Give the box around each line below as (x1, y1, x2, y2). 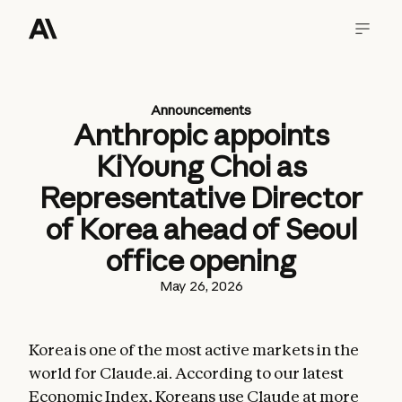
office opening (106, 242, 296, 278)
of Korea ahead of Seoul (45, 211, 357, 247)
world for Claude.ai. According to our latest (29, 363, 344, 382)
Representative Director (39, 179, 363, 215)
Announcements (151, 101, 251, 118)
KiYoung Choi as (95, 148, 307, 184)
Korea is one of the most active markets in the (29, 340, 359, 359)
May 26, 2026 (159, 277, 243, 294)
